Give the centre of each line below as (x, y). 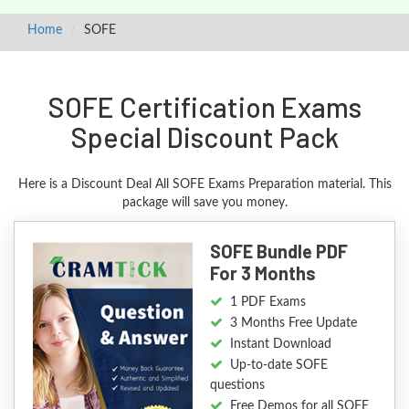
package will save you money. (204, 203)
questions (238, 385)
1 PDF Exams (268, 302)
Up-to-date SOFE (279, 365)
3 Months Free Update (294, 323)
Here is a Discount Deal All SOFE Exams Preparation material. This (204, 184)
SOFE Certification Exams (204, 107)
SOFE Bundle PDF (279, 251)
